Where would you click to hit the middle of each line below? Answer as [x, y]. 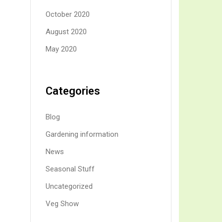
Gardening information [82, 135]
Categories [73, 91]
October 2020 [68, 15]
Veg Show [62, 204]
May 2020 [61, 49]
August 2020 [66, 32]
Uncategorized [69, 187]
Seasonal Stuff [70, 169]
